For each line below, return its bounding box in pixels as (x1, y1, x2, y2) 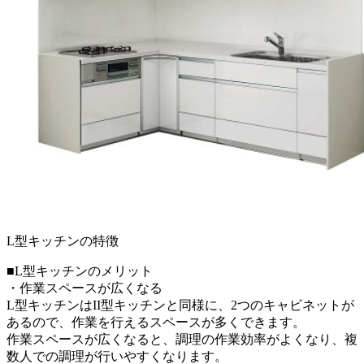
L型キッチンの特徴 (6, 233, 119, 248)
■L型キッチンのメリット (6, 263, 153, 278)
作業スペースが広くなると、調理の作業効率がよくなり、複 (6, 331, 357, 346)
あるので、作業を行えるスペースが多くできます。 (6, 314, 305, 329)
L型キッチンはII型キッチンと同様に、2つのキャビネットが (6, 297, 354, 312)
